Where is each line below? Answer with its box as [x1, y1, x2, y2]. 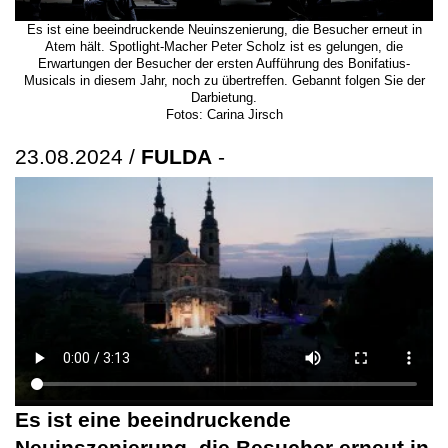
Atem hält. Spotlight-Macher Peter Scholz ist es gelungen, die [45, 38, 403, 54]
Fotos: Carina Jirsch [165, 106, 283, 122]
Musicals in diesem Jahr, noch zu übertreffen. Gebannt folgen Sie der [23, 72, 425, 88]
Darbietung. [191, 89, 257, 105]
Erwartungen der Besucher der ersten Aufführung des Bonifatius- [38, 55, 410, 71]
